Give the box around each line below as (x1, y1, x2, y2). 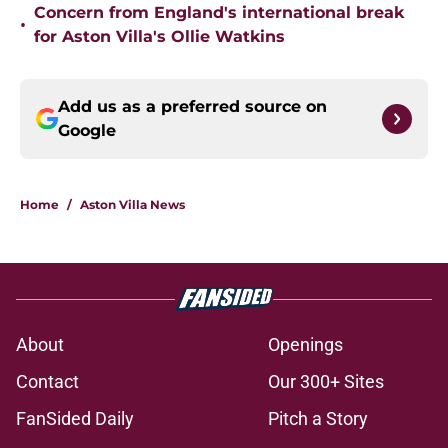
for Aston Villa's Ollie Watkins (34, 27, 285, 47)
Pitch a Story (268, 408, 368, 430)
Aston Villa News (80, 197, 185, 213)
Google (58, 121, 116, 141)
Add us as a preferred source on (58, 97, 327, 117)
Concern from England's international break (34, 3, 404, 23)
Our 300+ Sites (268, 371, 384, 393)
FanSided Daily (16, 408, 134, 430)
